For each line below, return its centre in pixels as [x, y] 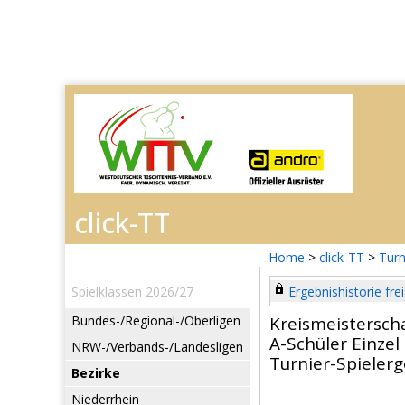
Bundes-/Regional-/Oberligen [156, 320]
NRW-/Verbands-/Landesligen [157, 347]
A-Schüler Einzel [334, 344]
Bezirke [96, 373]
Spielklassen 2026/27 [132, 292]
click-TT [342, 257]
